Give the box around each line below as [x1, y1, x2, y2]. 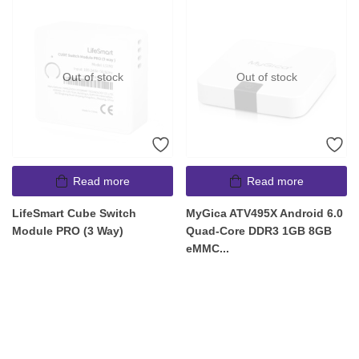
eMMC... [186, 241, 229, 255]
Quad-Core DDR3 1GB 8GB [186, 224, 332, 237]
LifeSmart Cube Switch [12, 206, 136, 220]
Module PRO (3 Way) [12, 224, 123, 237]
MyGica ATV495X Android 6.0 [186, 206, 343, 220]
